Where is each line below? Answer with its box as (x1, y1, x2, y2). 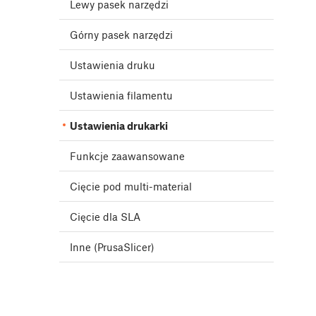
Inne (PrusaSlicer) (70, 241, 154, 254)
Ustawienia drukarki (70, 119, 168, 133)
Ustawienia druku (70, 59, 155, 72)
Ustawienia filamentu (70, 89, 173, 102)
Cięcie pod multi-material (70, 180, 192, 193)
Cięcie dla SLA (70, 210, 140, 224)
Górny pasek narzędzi (70, 28, 173, 42)
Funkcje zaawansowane (70, 150, 185, 163)
